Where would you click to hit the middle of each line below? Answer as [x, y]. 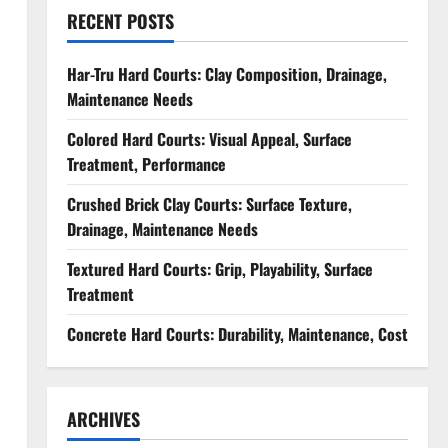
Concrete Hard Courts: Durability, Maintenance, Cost [237, 334]
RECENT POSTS [120, 21]
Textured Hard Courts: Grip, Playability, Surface [219, 269]
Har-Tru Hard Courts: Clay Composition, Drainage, [226, 74]
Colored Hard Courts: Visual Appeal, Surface [209, 139]
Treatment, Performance [146, 164]
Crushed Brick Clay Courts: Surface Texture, [209, 204]
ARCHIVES [103, 419]
